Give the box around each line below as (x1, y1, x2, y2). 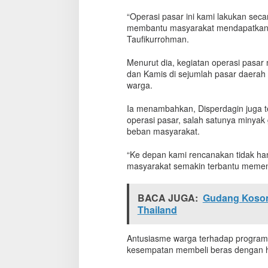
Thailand (137, 202, 177, 217)
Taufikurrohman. (126, 32, 189, 45)
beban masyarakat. (126, 124, 200, 137)
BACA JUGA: (137, 190, 198, 205)
